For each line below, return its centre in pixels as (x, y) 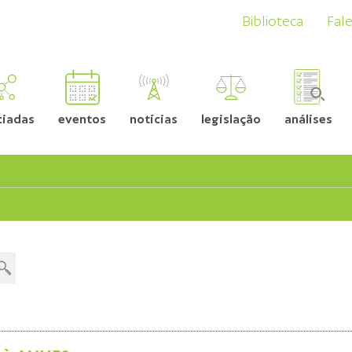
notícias (154, 119)
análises (308, 119)
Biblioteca (273, 22)
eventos (82, 119)
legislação (231, 119)
